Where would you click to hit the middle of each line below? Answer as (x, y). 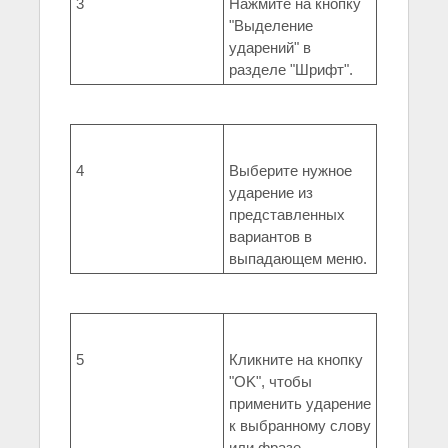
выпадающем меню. (298, 259)
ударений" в (270, 48)
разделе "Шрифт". (291, 70)
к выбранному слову (300, 426)
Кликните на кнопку (296, 360)
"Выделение (271, 26)
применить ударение (300, 404)
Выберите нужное (290, 171)
